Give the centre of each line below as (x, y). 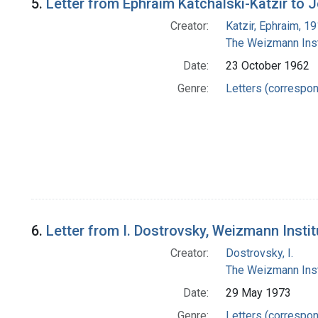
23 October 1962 (267, 66)
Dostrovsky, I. (259, 253)
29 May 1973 (258, 293)
